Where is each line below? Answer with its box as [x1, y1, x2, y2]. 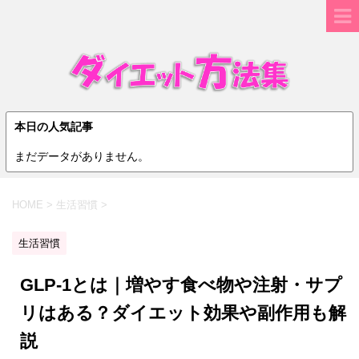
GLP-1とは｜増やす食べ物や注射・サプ [20, 274, 342, 295]
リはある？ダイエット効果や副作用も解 [20, 302, 346, 323]
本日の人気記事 [14, 119, 93, 133]
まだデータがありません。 [14, 149, 149, 163]
